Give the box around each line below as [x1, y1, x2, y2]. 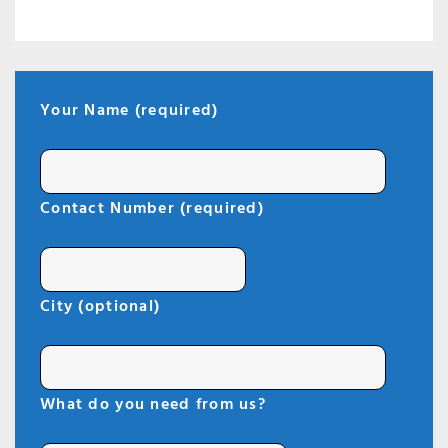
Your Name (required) [40, 96, 219, 123]
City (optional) [40, 292, 161, 319]
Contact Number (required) [40, 194, 264, 221]
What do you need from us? [40, 390, 266, 417]
